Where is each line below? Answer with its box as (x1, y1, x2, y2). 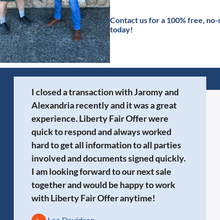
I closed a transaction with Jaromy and (31, 86, 179, 97)
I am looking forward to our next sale (31, 165, 171, 177)
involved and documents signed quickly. (31, 152, 186, 164)
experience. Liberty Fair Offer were (31, 112, 168, 124)
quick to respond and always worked (31, 126, 171, 137)
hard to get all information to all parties (31, 139, 181, 150)
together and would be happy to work (31, 179, 175, 190)
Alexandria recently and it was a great (31, 99, 177, 110)
